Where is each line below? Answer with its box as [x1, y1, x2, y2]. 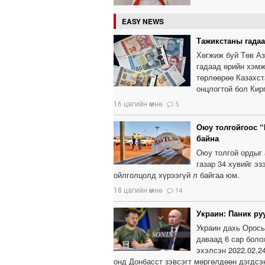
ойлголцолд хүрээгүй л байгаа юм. [114, 169, 240, 181]
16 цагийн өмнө [114, 100, 159, 109]
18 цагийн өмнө [114, 186, 159, 195]
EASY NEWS [122, 16, 164, 27]
